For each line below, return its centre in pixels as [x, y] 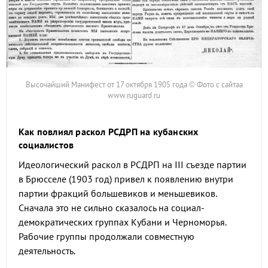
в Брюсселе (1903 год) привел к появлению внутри [126, 179]
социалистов [46, 145]
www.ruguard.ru [134, 96]
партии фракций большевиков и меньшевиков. [118, 193]
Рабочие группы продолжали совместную [106, 236]
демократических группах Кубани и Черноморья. [122, 222]
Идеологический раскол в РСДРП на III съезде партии [133, 165]
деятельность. [48, 251]
